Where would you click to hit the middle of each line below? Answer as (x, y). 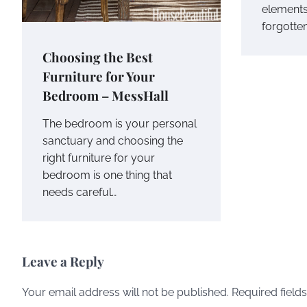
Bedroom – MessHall (106, 95)
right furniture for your (99, 158)
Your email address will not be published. (125, 292)
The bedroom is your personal (120, 123)
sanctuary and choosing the (113, 140)
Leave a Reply (63, 261)
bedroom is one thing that (107, 175)
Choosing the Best (98, 57)
